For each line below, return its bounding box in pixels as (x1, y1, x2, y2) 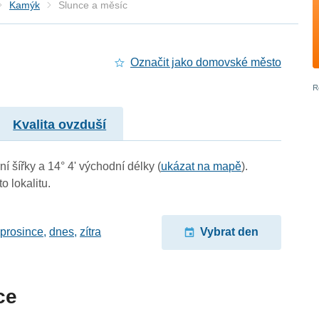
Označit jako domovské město (130, 56, 281, 69)
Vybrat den (199, 226, 258, 239)
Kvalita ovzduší (13, 117, 107, 132)
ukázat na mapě (161, 159, 242, 172)
